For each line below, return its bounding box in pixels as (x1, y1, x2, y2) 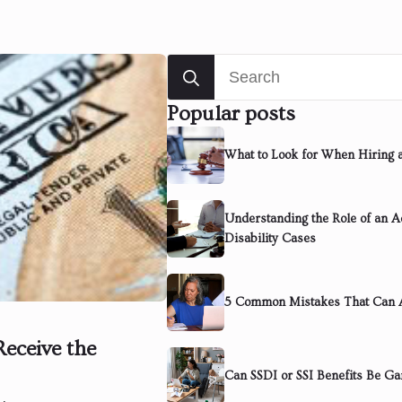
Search (167, 54, 219, 73)
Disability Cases (224, 231, 317, 246)
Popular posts (167, 100, 296, 126)
